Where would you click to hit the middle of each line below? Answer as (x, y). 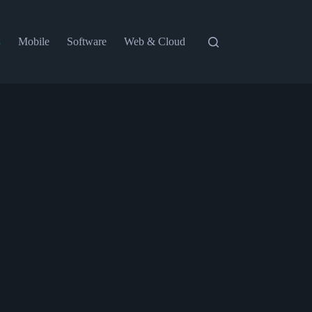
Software (87, 41)
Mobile (34, 41)
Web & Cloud (155, 41)
